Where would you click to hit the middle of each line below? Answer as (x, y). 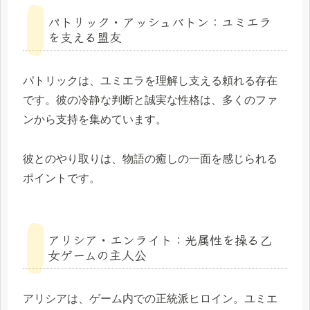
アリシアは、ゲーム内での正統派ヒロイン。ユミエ (150, 299)
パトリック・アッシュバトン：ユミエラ (159, 22)
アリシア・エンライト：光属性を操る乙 (160, 240)
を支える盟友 (85, 37)
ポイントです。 (62, 179)
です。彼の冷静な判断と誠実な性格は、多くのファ (150, 100)
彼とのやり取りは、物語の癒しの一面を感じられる (150, 159)
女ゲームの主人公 (97, 255)
